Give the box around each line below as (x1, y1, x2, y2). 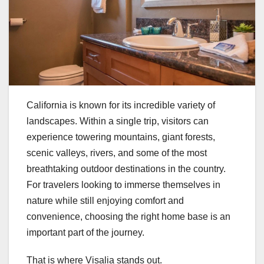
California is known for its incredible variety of (27, 100, 215, 111)
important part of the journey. (27, 227, 144, 238)
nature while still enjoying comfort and (27, 196, 184, 206)
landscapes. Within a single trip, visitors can (27, 116, 209, 127)
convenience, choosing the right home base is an (27, 212, 230, 222)
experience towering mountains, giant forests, (27, 132, 215, 143)
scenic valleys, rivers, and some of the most (27, 148, 207, 159)
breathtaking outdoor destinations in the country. (27, 164, 226, 174)
